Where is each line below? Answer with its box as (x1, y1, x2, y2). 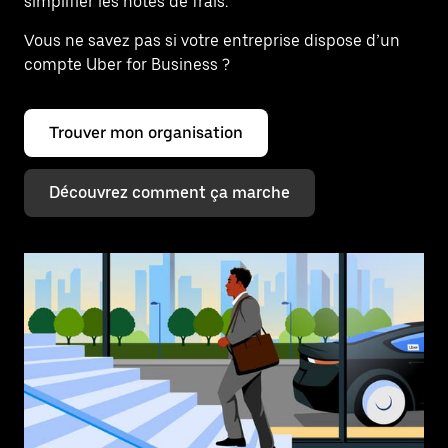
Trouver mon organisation (49, 123, 243, 142)
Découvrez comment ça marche (49, 183, 290, 202)
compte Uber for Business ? (24, 55, 230, 74)
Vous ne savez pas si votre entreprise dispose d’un (24, 31, 400, 50)
